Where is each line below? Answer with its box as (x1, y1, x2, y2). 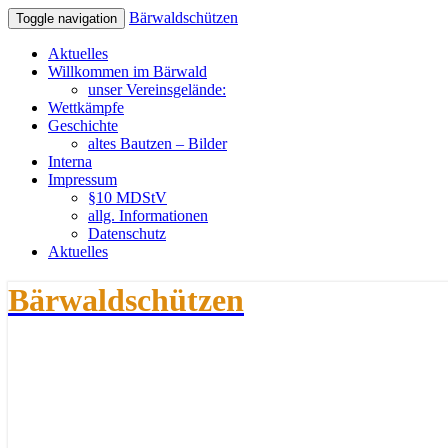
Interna (48, 153, 92, 170)
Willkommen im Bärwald (48, 63, 207, 80)
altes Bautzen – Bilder (88, 135, 227, 152)
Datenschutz (88, 225, 166, 242)
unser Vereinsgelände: (88, 81, 226, 98)
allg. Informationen (88, 207, 208, 224)
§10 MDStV (88, 189, 167, 206)
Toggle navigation (16, 11, 117, 26)
